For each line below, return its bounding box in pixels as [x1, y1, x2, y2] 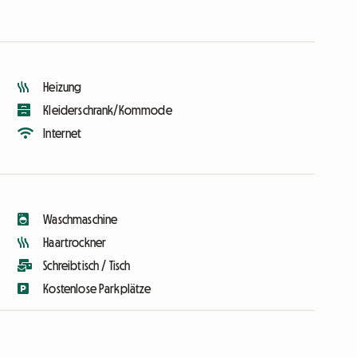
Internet [43, 127, 82, 140]
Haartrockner [43, 236, 107, 249]
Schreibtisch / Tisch [43, 259, 131, 273]
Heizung [43, 80, 82, 94]
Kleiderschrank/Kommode [43, 104, 172, 117]
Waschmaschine [43, 213, 118, 226]
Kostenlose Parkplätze [43, 282, 151, 296]
